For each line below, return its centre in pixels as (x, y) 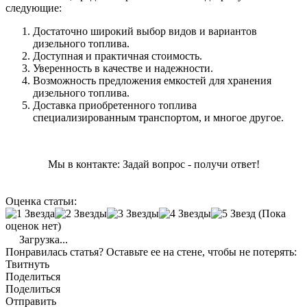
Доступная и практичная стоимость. (118, 56)
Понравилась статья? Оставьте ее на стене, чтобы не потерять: (151, 251)
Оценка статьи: (41, 201)
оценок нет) (33, 225)
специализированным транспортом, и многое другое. (158, 117)
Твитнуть (27, 264)
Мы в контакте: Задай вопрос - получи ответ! (153, 164)
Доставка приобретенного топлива (115, 105)
